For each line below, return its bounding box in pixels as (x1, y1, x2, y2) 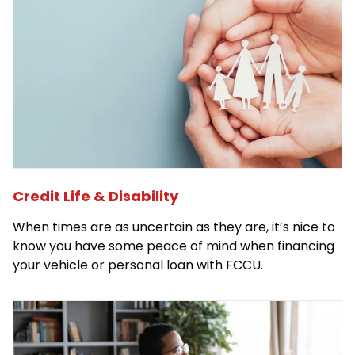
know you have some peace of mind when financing (13, 237, 334, 256)
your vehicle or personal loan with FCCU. (13, 256, 263, 275)
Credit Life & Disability (13, 186, 178, 207)
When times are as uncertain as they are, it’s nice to (13, 218, 335, 237)
